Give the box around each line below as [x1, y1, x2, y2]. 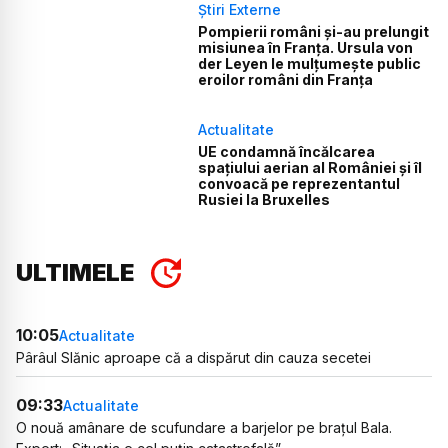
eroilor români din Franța [198, 70, 374, 88]
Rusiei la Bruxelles [198, 191, 331, 209]
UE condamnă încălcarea [198, 143, 376, 161]
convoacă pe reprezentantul [198, 175, 401, 193]
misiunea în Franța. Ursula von [198, 38, 414, 56]
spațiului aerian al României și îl [198, 159, 423, 177]
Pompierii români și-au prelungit [198, 22, 430, 40]
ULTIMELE [16, 258, 134, 288]
